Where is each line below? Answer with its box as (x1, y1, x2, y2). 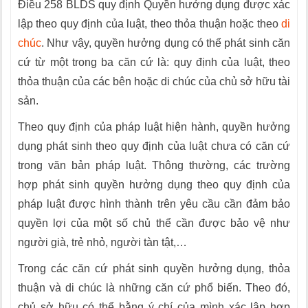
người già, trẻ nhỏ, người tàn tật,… (18, 236, 187, 248)
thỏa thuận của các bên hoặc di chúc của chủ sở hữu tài (18, 76, 290, 87)
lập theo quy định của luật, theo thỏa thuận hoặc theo (18, 18, 281, 30)
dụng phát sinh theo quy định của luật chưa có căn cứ (18, 140, 290, 152)
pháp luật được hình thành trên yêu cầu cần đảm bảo (18, 198, 290, 210)
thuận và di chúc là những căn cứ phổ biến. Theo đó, (18, 282, 290, 294)
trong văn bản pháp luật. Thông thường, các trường (18, 159, 290, 171)
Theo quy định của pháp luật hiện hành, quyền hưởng (18, 121, 290, 133)
